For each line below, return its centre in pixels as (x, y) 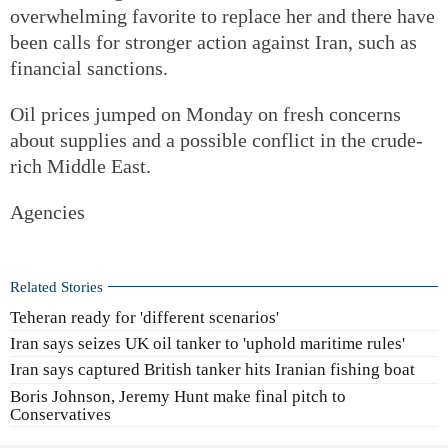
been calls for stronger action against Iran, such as (213, 41)
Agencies (47, 211)
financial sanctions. (89, 67)
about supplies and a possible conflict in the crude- (216, 139)
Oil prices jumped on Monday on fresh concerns (205, 113)
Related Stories (56, 286)
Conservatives (60, 413)
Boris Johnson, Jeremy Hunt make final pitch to (178, 396)
